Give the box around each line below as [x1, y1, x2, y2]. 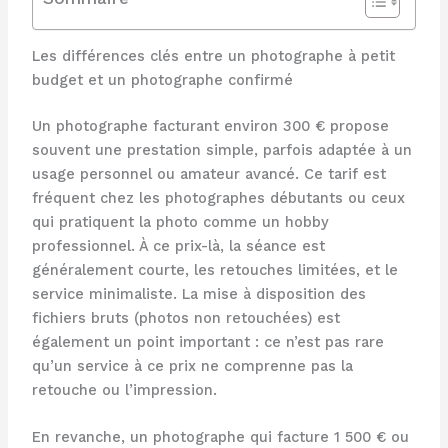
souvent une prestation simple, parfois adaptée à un [31, 141, 412, 160]
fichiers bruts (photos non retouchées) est [31, 309, 340, 328]
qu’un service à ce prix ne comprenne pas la [31, 357, 353, 376]
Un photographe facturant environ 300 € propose [31, 117, 389, 136]
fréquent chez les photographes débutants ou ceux [31, 189, 405, 208]
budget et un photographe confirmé [31, 71, 293, 90]
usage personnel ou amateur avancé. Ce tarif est [31, 165, 386, 184]
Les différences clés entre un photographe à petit [31, 47, 395, 66]
